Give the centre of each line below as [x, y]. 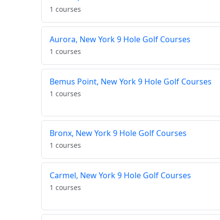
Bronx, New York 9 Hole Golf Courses [118, 133]
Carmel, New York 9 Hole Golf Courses [120, 176]
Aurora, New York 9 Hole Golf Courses [120, 40]
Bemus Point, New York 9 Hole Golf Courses [131, 82]
